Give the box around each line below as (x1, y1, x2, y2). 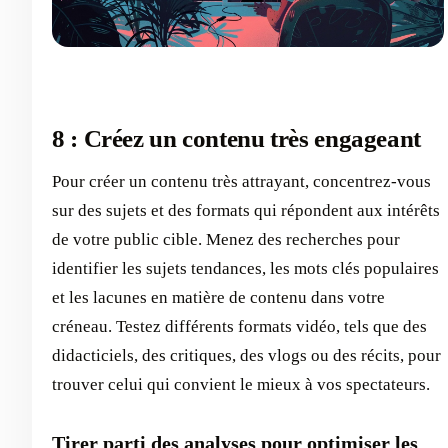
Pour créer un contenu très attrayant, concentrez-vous (52, 171, 431, 191)
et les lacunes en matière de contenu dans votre (52, 287, 385, 307)
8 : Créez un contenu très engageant (52, 124, 421, 152)
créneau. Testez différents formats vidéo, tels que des (52, 316, 427, 336)
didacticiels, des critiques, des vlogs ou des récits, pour (52, 345, 441, 365)
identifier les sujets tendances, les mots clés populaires (52, 258, 439, 278)
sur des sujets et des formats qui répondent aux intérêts (52, 200, 440, 220)
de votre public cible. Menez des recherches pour (52, 229, 400, 249)
